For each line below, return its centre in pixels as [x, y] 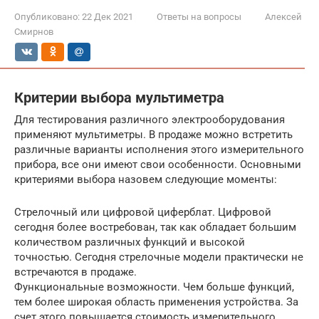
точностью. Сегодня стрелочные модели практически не [159, 257]
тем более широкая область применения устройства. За [156, 302]
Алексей [283, 17]
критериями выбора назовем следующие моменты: [146, 179]
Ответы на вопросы [199, 17]
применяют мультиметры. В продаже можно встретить [153, 134]
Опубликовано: [47, 17]
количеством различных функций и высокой [130, 242]
